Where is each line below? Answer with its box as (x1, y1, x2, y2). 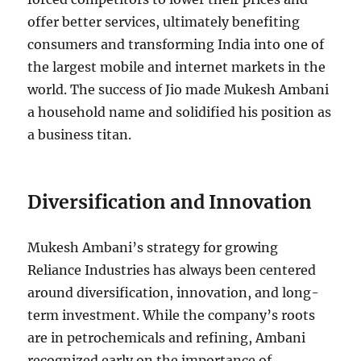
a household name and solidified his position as (27, 103, 332, 120)
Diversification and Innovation (27, 189, 313, 214)
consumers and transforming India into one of (27, 35, 325, 52)
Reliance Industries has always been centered (27, 261, 317, 278)
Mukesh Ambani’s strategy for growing (27, 239, 279, 255)
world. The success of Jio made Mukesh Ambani (27, 81, 330, 98)
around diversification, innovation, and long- (27, 284, 320, 301)
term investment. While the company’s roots (27, 306, 316, 323)
